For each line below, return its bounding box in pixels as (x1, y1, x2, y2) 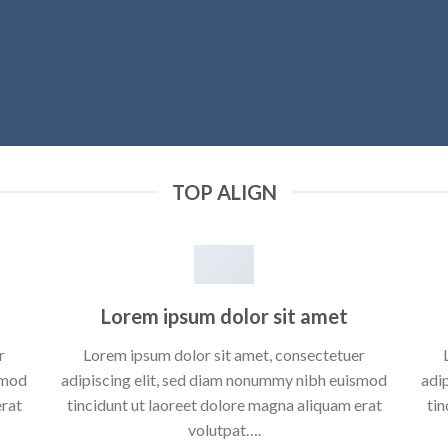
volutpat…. (187, 420, 261, 440)
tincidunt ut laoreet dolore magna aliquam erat (66, 395, 382, 415)
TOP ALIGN (171, 180, 277, 204)
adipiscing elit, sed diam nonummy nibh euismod (61, 370, 387, 390)
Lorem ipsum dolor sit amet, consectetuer (83, 345, 365, 365)
